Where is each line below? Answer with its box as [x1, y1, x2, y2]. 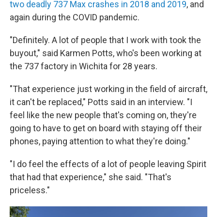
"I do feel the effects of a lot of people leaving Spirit [10, 159, 206, 169]
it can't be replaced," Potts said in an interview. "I [10, 97, 192, 107]
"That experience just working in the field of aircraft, [10, 84, 207, 94]
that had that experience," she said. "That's [10, 172, 171, 182]
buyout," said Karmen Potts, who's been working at [10, 48, 201, 58]
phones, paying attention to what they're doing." [10, 136, 190, 146]
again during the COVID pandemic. [10, 12, 139, 22]
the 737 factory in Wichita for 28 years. [10, 61, 157, 71]
